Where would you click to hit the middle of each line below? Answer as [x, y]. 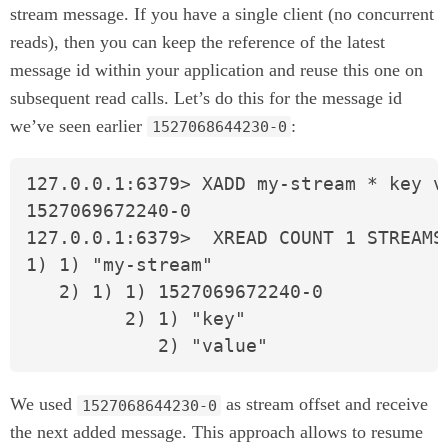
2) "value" [147, 346]
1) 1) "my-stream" [119, 265]
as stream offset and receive [325, 404]
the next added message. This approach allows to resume [216, 432]
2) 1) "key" [136, 319]
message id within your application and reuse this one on [216, 69]
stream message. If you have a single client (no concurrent [222, 13]
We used [43, 404]
